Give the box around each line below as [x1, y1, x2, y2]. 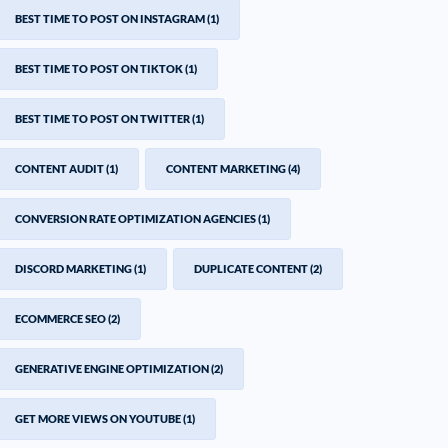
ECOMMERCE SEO [15, 312, 107, 325]
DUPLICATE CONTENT [194, 262, 309, 275]
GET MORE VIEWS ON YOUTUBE [15, 412, 182, 425]
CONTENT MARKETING [166, 162, 287, 175]
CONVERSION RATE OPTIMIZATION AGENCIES [15, 212, 257, 225]
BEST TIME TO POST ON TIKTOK [15, 62, 184, 75]
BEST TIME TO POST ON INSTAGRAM [15, 12, 206, 25]
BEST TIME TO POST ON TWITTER [15, 112, 191, 125]
